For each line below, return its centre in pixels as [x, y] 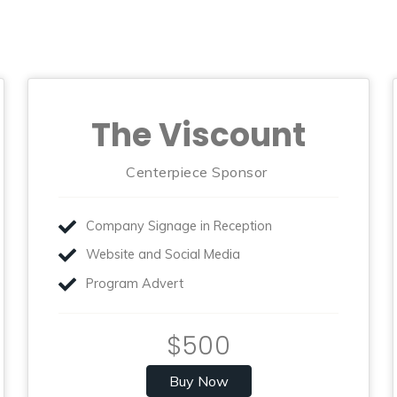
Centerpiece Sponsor [198, 171]
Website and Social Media [163, 255]
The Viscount [198, 135]
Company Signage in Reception [179, 226]
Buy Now [198, 381]
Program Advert [135, 283]
